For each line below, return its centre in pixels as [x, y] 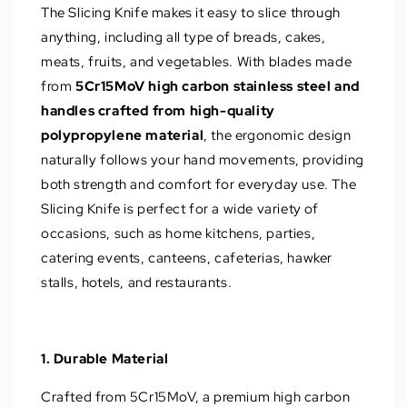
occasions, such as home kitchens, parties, [179, 234]
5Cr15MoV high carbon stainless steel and [218, 87]
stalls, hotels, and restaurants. [137, 283]
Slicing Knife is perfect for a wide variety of [180, 209]
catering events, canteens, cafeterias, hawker [187, 258]
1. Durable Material [105, 359]
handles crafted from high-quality [158, 111]
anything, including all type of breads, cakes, [184, 38]
